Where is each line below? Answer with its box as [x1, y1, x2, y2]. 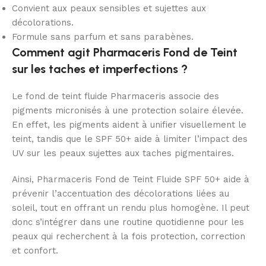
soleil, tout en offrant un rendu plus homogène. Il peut [12, 202, 249, 214]
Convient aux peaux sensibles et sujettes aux [12, 3, 206, 14]
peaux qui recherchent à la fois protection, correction [12, 231, 245, 242]
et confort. [12, 245, 58, 256]
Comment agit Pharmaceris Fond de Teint [12, 45, 237, 60]
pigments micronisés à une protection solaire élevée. [12, 105, 243, 116]
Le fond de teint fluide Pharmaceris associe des [12, 91, 219, 102]
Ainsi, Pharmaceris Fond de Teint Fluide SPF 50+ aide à [12, 174, 249, 185]
